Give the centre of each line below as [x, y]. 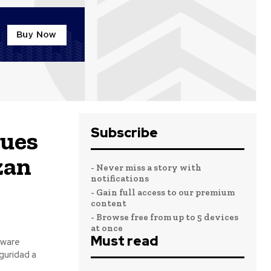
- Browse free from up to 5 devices [165, 217]
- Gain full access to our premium [163, 192]
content [109, 203]
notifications [120, 178]
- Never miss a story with [146, 168]
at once [107, 228]
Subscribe [124, 133]
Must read [125, 241]
